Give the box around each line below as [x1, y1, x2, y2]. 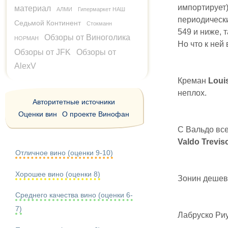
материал [14, 4, 51, 13]
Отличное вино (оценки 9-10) [15, 149, 113, 157]
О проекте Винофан [62, 110, 130, 118]
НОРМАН [14, 35, 39, 41]
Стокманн [87, 20, 112, 26]
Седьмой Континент [14, 19, 81, 27]
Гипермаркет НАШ [78, 6, 125, 12]
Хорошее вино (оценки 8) [15, 169, 100, 178]
